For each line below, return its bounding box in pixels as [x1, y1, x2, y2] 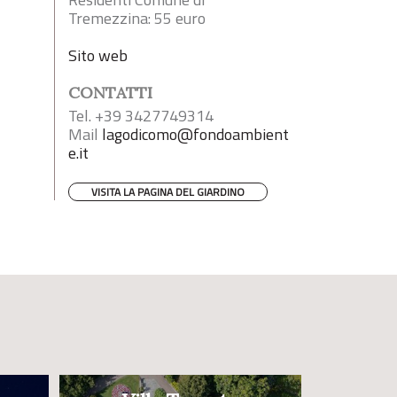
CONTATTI [68, 82, 152, 104]
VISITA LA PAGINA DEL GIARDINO [91, 183, 245, 201]
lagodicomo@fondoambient [102, 122, 289, 147]
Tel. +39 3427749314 [68, 104, 214, 128]
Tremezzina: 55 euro [68, 6, 206, 31]
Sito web [68, 43, 128, 68]
